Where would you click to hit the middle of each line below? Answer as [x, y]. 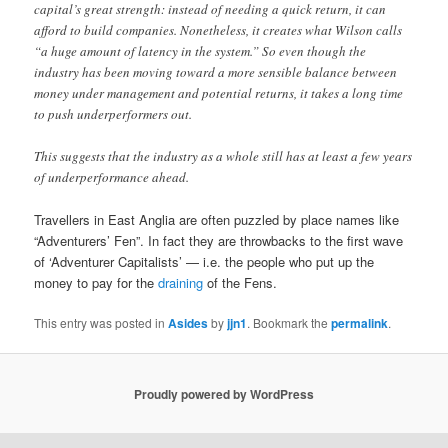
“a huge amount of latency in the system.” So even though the [200, 50]
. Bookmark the [289, 323]
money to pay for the [96, 283]
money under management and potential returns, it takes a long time [219, 92]
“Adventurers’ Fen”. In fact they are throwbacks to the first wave [219, 241]
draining [181, 283]
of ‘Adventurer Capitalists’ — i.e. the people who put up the [204, 262]
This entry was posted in [101, 323]
